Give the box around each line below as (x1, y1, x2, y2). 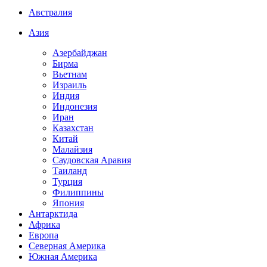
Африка (29, 219, 60, 229)
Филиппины (52, 187, 104, 197)
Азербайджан (52, 48, 107, 58)
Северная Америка (29, 241, 105, 251)
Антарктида (29, 209, 77, 219)
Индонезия (52, 101, 97, 111)
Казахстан (52, 123, 94, 133)
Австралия (29, 7, 72, 17)
